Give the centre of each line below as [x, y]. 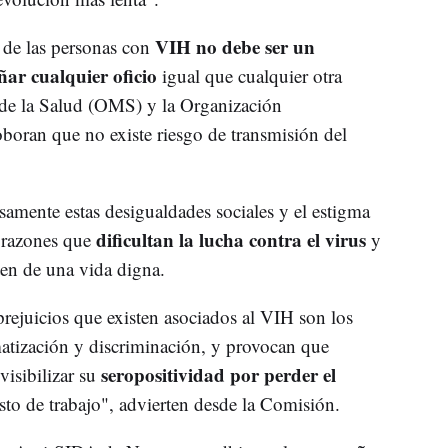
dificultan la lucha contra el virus [230, 239]
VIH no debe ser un [234, 46]
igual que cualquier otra [251, 75]
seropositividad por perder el [218, 374]
